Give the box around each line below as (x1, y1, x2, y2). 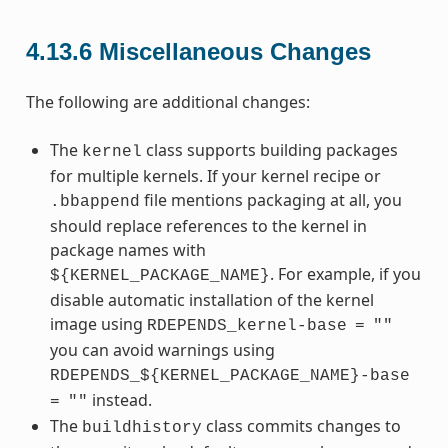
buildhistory (81, 418, 202, 437)
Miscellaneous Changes (98, 37, 371, 65)
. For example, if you (269, 262, 421, 285)
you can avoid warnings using (49, 338, 275, 361)
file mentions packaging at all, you (139, 188, 402, 211)
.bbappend (49, 192, 140, 211)
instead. (87, 388, 152, 411)
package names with (49, 238, 206, 261)
